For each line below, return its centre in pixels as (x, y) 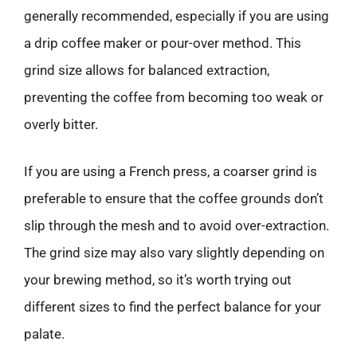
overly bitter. (61, 124)
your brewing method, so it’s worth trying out (158, 280)
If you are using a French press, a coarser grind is (171, 171)
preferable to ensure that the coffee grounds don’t (174, 198)
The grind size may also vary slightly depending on (174, 253)
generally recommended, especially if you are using (177, 16)
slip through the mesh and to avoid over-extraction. (177, 226)
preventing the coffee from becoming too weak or (174, 97)
